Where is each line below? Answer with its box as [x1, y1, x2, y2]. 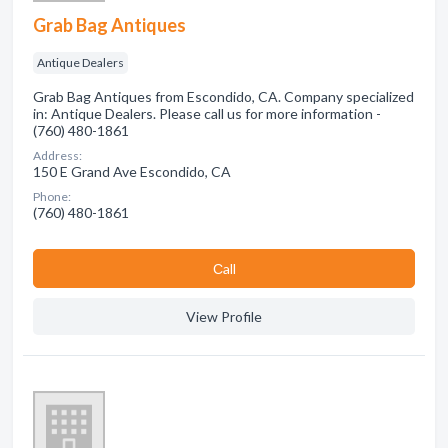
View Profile [186, 308, 262, 325]
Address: [33, 148, 82, 163]
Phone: [33, 189, 71, 204]
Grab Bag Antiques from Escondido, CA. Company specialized [33, 88, 414, 105]
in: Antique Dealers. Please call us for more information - [33, 105, 381, 122]
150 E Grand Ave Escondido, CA [33, 163, 231, 180]
